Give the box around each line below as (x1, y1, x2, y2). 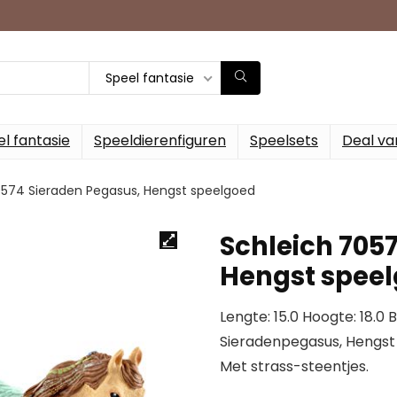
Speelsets (250, 130, 318, 151)
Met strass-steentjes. (220, 356, 369, 377)
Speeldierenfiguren (94, 130, 226, 151)
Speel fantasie (105, 68, 194, 87)
